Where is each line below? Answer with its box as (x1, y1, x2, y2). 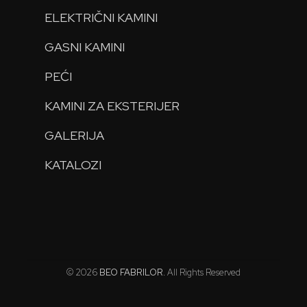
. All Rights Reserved (162, 267, 241, 278)
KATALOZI (45, 157, 102, 173)
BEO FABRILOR (99, 267, 163, 278)
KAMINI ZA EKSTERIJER (45, 98, 180, 114)
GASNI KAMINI (45, 39, 125, 55)
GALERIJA (45, 127, 105, 143)
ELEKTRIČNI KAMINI (45, 10, 158, 25)
